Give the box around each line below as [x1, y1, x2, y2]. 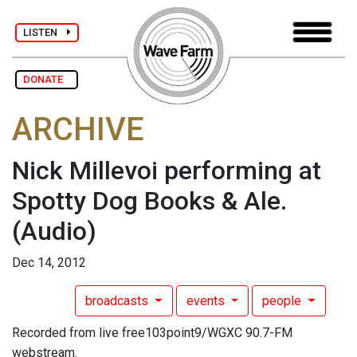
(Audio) [12, 216, 96, 247]
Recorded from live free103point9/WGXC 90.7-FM [12, 325, 292, 341]
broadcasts [84, 293, 151, 309]
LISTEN [23, 25, 67, 38]
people [262, 293, 305, 309]
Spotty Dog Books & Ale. [12, 186, 287, 217]
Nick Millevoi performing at [12, 155, 321, 186]
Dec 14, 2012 [12, 255, 86, 271]
